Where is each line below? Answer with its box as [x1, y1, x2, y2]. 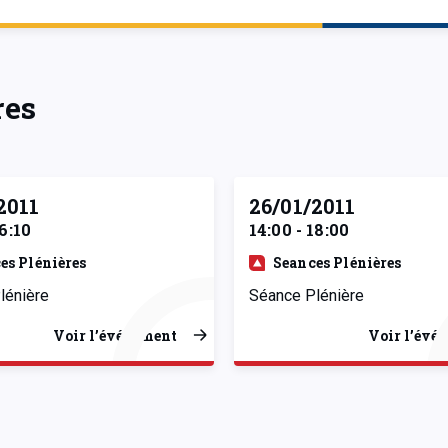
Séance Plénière [249, 285, 364, 305]
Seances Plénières [273, 252, 402, 272]
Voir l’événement [53, 325, 177, 345]
